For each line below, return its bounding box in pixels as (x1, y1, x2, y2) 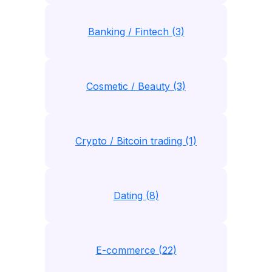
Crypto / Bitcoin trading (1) (75, 135, 197, 147)
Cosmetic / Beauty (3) (86, 80, 186, 92)
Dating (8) (113, 189, 159, 202)
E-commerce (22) (95, 244, 177, 256)
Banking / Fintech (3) (87, 25, 185, 38)
